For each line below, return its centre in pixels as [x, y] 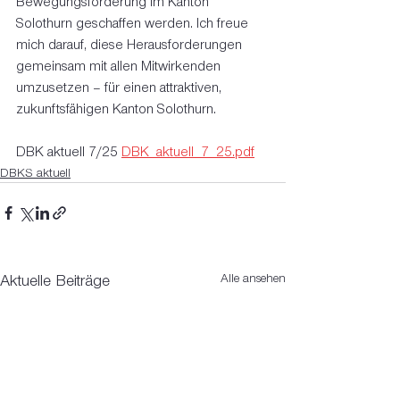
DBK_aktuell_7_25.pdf [188, 152]
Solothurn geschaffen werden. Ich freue [134, 23]
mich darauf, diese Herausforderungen [131, 45]
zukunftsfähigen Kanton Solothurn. [116, 109]
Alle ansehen [253, 278]
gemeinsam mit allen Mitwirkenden [120, 66]
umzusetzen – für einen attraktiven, [121, 87]
